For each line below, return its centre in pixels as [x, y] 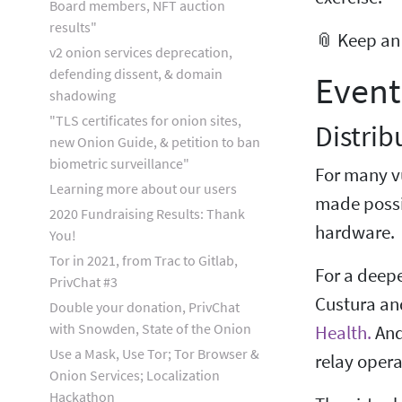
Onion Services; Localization [135, 375]
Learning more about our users [143, 188]
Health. [343, 333]
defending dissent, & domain [136, 74]
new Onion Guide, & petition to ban [155, 142]
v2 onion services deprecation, [141, 52]
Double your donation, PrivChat [144, 307]
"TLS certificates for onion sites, [145, 120]
